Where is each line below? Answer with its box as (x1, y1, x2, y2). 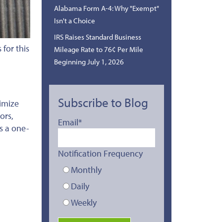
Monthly (70, 164, 102, 175)
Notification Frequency (57, 147, 143, 159)
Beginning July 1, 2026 (54, 56, 124, 66)
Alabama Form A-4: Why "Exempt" (54, 3, 159, 13)
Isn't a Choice (54, 15, 95, 25)
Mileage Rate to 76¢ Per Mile (54, 44, 143, 54)
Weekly (70, 196, 97, 208)
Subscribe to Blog (57, 94, 148, 110)
